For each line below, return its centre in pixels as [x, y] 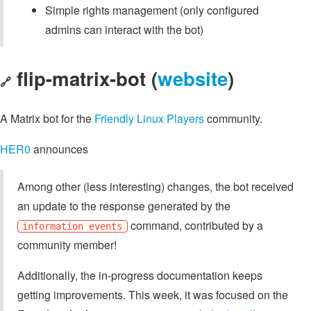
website [193, 78]
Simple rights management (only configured [152, 10]
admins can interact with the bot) [124, 30]
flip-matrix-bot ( [87, 78]
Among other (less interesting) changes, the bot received [155, 187]
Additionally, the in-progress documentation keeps [140, 276]
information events [73, 227]
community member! [67, 245]
